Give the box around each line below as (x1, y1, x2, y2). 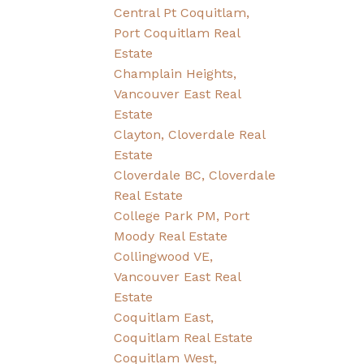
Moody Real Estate (114, 227, 228, 244)
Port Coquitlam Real (114, 24, 240, 41)
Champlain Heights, (114, 65, 237, 81)
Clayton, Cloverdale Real (114, 126, 266, 142)
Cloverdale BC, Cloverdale (114, 167, 276, 183)
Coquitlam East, (114, 309, 214, 325)
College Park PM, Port (114, 207, 250, 223)
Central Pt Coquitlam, (114, 4, 250, 20)
